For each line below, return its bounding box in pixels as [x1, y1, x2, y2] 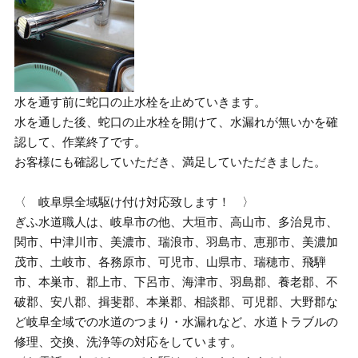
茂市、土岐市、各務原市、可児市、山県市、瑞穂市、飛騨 [14, 255, 327, 268]
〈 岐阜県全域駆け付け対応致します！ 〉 [14, 195, 255, 209]
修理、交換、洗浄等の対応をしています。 [14, 335, 243, 348]
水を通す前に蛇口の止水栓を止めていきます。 [14, 95, 267, 109]
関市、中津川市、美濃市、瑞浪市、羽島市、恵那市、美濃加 [14, 235, 339, 249]
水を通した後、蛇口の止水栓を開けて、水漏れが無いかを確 [14, 115, 339, 129]
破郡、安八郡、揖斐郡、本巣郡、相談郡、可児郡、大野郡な [14, 295, 339, 308]
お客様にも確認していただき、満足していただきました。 [14, 155, 327, 169]
